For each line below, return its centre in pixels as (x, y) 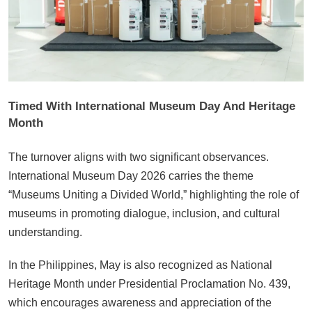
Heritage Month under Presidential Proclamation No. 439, (149, 283)
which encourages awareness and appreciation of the (140, 302)
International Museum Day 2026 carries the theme (131, 175)
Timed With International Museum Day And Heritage (152, 107)
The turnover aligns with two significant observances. (139, 157)
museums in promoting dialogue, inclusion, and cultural (144, 213)
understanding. (45, 232)
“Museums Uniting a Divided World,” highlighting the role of (154, 194)
